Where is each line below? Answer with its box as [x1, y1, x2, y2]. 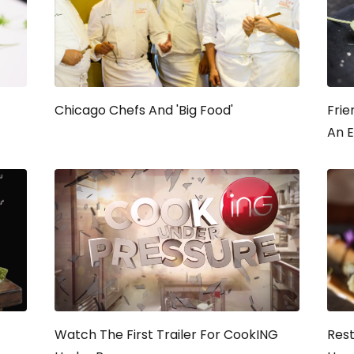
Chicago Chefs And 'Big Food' [55, 101, 233, 119]
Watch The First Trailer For [55, 326, 224, 344]
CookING [224, 326, 278, 344]
